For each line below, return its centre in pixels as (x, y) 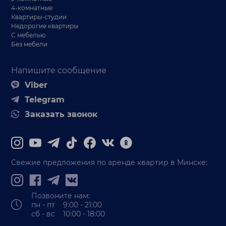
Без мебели (30, 44)
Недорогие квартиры (45, 26)
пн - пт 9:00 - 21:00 (67, 205)
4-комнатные (32, 8)
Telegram (45, 99)
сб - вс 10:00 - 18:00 (68, 214)
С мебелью (29, 35)
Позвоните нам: (61, 195)
